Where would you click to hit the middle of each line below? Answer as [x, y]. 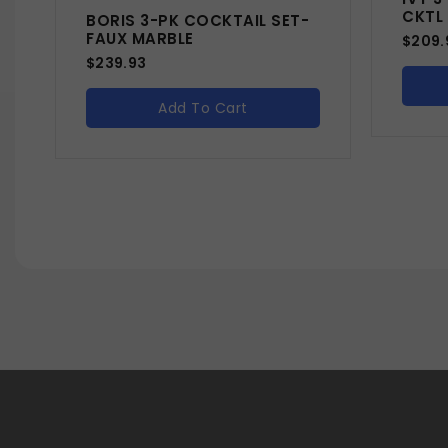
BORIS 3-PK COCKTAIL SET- [197, 20]
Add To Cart [203, 108]
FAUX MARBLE [140, 38]
